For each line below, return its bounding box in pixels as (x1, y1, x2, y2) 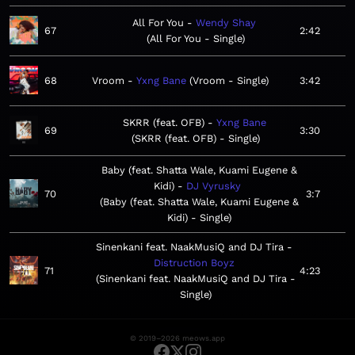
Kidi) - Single (166, 212, 228, 224)
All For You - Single (150, 32, 242, 45)
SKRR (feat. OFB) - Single (135, 132, 257, 145)
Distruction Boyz (154, 257, 235, 269)
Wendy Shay (196, 17, 256, 29)
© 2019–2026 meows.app (130, 334, 225, 343)
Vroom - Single (193, 74, 265, 87)
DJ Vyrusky (186, 180, 241, 193)
